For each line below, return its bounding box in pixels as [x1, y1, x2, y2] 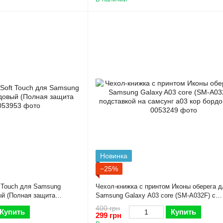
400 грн [96, 204, 120, 212]
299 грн [96, 211, 121, 220]
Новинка [100, 151, 127, 160]
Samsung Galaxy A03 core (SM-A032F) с [96, 191, 216, 199]
